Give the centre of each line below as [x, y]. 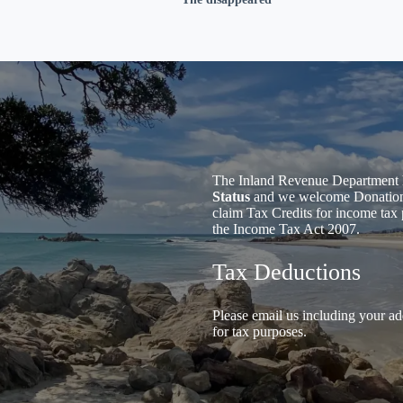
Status [231, 197]
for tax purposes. [260, 332]
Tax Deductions [287, 273]
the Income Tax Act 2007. [286, 229]
